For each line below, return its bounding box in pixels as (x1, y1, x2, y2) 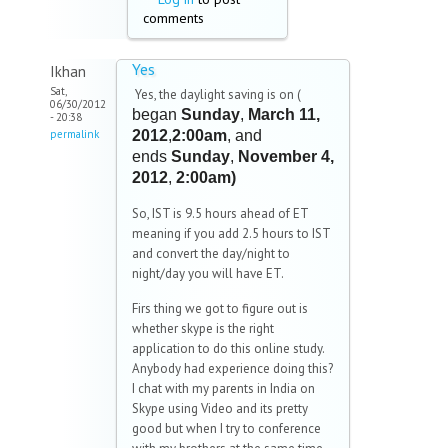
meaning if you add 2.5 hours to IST (132, 225, 330, 243)
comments (143, 9, 204, 28)
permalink (50, 127, 99, 142)
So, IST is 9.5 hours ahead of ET (132, 205, 308, 223)
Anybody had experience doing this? (132, 360, 333, 378)
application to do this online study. (132, 340, 324, 358)
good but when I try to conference (132, 420, 321, 438)
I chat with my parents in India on (132, 380, 315, 398)
